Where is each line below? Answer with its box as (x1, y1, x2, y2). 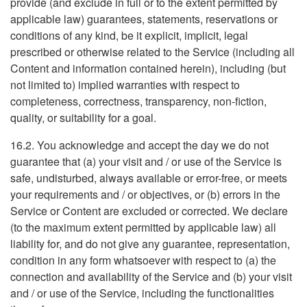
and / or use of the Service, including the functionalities (10, 285, 274, 301)
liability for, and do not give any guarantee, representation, (10, 236, 290, 251)
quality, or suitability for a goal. (10, 110, 156, 125)
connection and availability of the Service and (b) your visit (10, 269, 292, 284)
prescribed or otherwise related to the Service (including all (10, 44, 295, 60)
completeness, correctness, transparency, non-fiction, (10, 93, 267, 109)
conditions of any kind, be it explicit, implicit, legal (10, 27, 248, 43)
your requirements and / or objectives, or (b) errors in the (10, 186, 280, 202)
